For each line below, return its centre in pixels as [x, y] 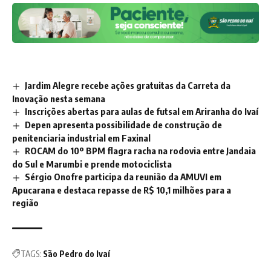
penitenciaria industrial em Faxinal [81, 138]
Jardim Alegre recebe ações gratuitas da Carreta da [128, 86]
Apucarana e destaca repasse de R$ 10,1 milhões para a [122, 190]
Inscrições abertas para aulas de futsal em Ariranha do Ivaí [142, 112]
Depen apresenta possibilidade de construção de [124, 125]
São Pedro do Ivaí [77, 253]
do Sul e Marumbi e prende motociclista [92, 164]
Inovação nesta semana [59, 99]
